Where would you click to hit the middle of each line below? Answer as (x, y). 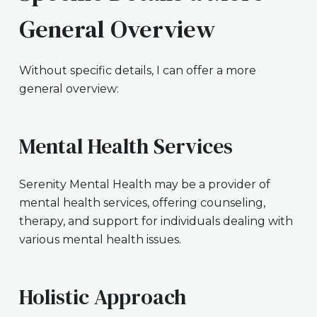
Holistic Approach (102, 297)
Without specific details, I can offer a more (137, 71)
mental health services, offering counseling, (142, 203)
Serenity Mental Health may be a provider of (144, 185)
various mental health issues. (100, 240)
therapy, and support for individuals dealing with (156, 221)
